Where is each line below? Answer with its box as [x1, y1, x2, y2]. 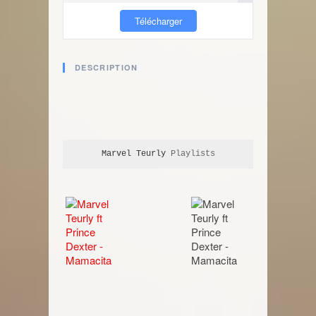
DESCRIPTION [75, 62, 138, 73]
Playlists [165, 149, 215, 159]
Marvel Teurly [101, 149, 166, 159]
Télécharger [134, 14, 182, 28]
